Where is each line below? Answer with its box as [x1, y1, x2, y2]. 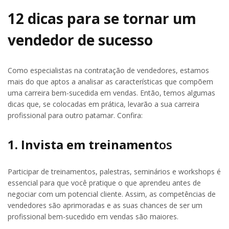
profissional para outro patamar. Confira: [8, 110, 143, 120]
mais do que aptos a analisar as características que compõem [8, 76, 213, 86]
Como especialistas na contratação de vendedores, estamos [8, 65, 209, 75]
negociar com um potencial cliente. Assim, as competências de [8, 189, 216, 199]
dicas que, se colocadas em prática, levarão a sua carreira [8, 99, 199, 109]
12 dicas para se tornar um [8, 8, 196, 28]
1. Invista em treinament [8, 136, 159, 153]
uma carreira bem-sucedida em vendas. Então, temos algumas [8, 87, 215, 98]
